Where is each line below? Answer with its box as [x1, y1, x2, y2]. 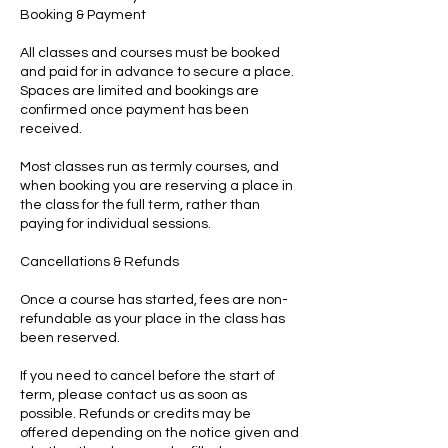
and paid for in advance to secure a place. [20, 65, 294, 79]
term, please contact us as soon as [20, 388, 247, 402]
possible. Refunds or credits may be [20, 407, 251, 421]
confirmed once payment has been [20, 103, 249, 117]
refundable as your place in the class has [20, 312, 285, 326]
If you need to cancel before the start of [20, 369, 275, 383]
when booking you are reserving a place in [20, 179, 293, 193]
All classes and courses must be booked [20, 46, 280, 60]
